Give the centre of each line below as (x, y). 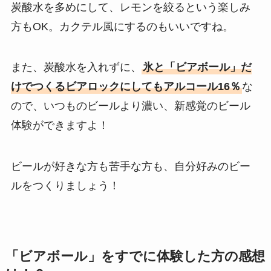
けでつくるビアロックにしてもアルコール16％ (126, 87)
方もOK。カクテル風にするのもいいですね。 (122, 26)
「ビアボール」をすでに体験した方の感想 (135, 257)
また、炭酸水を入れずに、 (76, 67)
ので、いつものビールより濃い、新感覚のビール (130, 106)
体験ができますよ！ (60, 126)
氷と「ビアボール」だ (197, 67)
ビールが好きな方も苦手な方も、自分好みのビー (130, 167)
